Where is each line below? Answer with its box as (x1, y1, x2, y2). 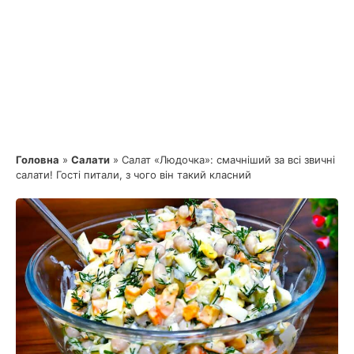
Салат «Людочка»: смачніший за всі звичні (122, 153, 335, 166)
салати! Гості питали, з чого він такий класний (16, 168, 251, 181)
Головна (16, 153, 59, 166)
